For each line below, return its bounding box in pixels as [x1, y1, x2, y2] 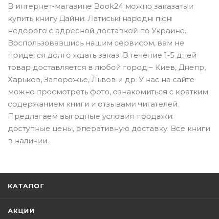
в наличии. [8, 136, 49, 146]
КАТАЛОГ [8, 182, 44, 190]
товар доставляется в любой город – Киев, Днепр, [8, 63, 206, 72]
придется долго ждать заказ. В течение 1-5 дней [8, 50, 197, 60]
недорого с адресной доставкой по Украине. [8, 26, 186, 36]
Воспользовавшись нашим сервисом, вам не [8, 38, 184, 48]
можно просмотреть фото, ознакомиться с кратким [8, 87, 208, 97]
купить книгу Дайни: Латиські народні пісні [8, 14, 173, 23]
